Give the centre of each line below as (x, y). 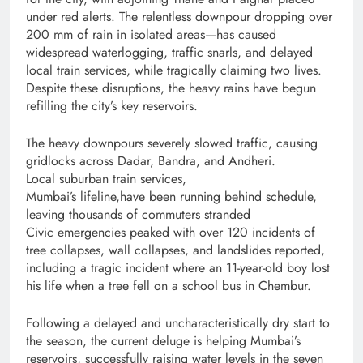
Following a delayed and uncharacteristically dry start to (178, 323)
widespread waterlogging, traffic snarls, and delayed (169, 53)
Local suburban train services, (106, 179)
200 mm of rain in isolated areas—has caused (151, 35)
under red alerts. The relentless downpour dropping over (179, 17)
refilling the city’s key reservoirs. (112, 106)
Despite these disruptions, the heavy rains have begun (171, 88)
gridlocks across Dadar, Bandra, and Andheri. (151, 161)
